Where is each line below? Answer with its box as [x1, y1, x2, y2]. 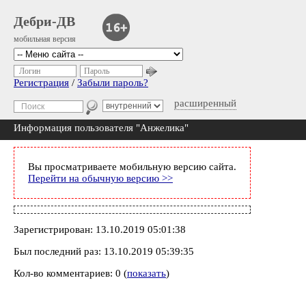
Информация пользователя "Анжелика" [14, 122, 189, 133]
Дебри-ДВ [14, 14, 75, 29]
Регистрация [14, 77, 69, 88]
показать [127, 268, 166, 279]
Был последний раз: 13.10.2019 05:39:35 [14, 246, 194, 257]
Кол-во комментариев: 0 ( [14, 268, 127, 279]
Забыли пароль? [77, 77, 148, 88]
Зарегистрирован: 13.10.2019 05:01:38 [14, 224, 186, 235]
